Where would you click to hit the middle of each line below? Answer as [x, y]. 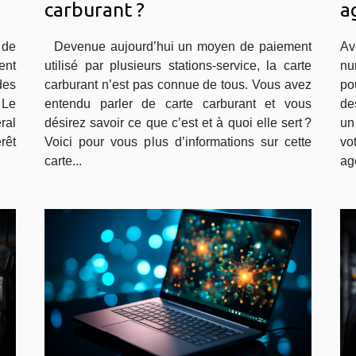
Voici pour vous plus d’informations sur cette [178, 142]
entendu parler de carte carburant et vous [178, 104]
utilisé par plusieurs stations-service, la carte [178, 66]
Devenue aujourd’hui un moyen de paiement [178, 47]
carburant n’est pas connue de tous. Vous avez [178, 85]
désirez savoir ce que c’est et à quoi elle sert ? [178, 123]
